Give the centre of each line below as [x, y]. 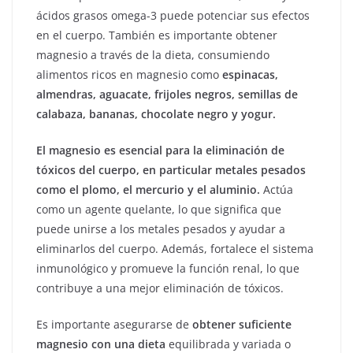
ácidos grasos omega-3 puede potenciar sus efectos [173, 16]
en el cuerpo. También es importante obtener [157, 35]
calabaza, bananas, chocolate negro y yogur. [156, 114]
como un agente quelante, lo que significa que [159, 210]
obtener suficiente [242, 325]
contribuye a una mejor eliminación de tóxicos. [160, 288]
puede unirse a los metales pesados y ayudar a [161, 229]
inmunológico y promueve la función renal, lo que [168, 269]
